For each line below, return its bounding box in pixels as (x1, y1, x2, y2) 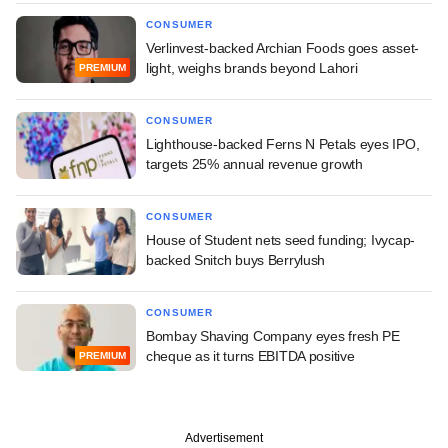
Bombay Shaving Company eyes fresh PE (146, 327, 400, 344)
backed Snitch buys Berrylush (146, 251, 326, 268)
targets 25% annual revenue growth (146, 155, 363, 172)
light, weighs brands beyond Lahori (146, 59, 358, 76)
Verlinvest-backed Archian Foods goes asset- (146, 39, 419, 56)
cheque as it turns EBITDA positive (146, 347, 355, 364)
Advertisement (185, 430, 263, 445)
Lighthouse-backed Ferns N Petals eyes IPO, (146, 135, 420, 152)
